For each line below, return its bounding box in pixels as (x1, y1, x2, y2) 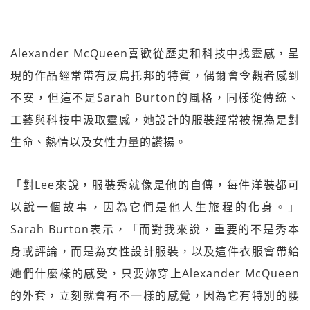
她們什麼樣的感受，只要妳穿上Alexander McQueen (10, 265, 300, 281)
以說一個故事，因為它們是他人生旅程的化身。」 (10, 199, 300, 215)
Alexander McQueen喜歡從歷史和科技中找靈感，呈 (10, 45, 300, 61)
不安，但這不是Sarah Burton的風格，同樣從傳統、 (10, 89, 300, 105)
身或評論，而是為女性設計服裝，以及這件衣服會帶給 (10, 243, 300, 259)
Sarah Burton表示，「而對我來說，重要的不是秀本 (10, 221, 300, 237)
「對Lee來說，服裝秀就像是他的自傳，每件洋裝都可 (10, 176, 300, 192)
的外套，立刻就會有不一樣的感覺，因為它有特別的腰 (10, 287, 300, 303)
